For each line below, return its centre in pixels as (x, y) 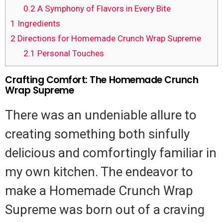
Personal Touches (69, 53)
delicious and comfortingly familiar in (111, 153)
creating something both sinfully (97, 134)
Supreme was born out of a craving (105, 209)
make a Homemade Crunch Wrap (99, 190)
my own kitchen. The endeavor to (99, 171)
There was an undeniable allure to (101, 115)
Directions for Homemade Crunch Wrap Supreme (108, 38)
